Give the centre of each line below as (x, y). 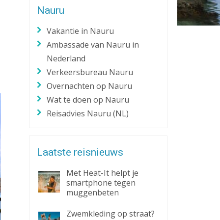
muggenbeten (92, 192)
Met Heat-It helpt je (102, 173)
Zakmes (16, 24)
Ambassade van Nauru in (93, 45)
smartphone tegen (101, 183)
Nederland (66, 58)
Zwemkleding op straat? (110, 214)
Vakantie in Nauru (81, 31)
